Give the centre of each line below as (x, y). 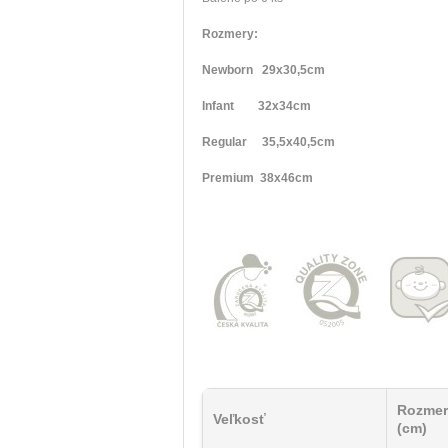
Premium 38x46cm (257, 177)
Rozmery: (230, 33)
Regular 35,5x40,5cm (268, 141)
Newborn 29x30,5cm (263, 69)
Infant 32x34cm (256, 105)
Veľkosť (239, 418)
